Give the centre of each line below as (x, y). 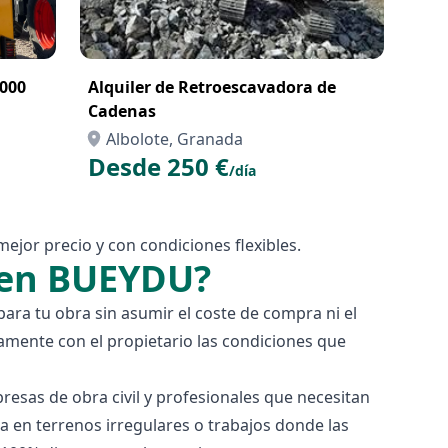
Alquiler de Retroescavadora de (212, 87)
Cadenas (122, 111)
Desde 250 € (158, 166)
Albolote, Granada (174, 139)
